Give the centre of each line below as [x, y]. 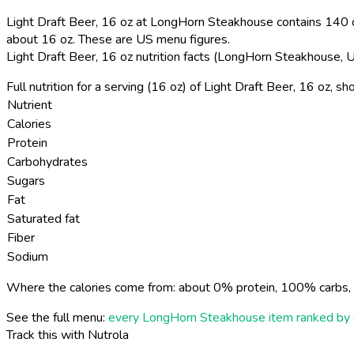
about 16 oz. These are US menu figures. [118, 39]
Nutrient [30, 105]
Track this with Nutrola [68, 335]
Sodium [28, 256]
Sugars [26, 181]
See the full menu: [57, 317]
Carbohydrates [47, 162]
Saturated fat [43, 218]
